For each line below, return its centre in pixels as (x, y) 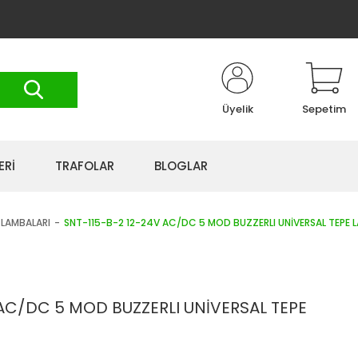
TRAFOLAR (85, 166)
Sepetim (324, 109)
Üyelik (237, 109)
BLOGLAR (181, 166)
